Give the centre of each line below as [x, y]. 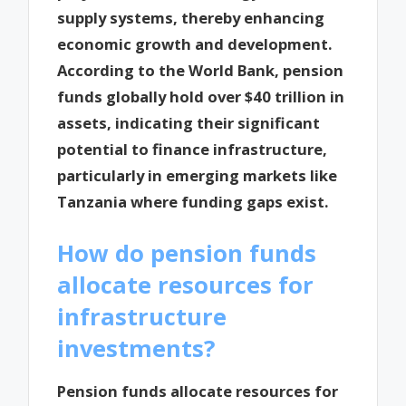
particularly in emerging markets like [198, 175]
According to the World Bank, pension [201, 70]
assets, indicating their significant [189, 122]
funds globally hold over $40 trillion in [201, 96]
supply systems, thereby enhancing [191, 17]
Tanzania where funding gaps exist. [193, 201]
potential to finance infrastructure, [193, 149]
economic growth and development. [195, 43]
